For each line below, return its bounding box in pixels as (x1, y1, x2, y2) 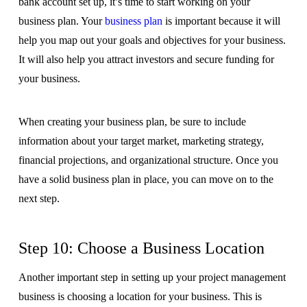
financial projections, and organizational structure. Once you (18, 153, 278, 166)
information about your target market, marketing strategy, (18, 134, 264, 147)
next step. (18, 192, 60, 204)
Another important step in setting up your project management (18, 271, 286, 283)
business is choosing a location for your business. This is (18, 290, 262, 302)
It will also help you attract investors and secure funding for (18, 53, 274, 66)
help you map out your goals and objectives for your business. (18, 34, 286, 47)
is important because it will (162, 15, 280, 27)
